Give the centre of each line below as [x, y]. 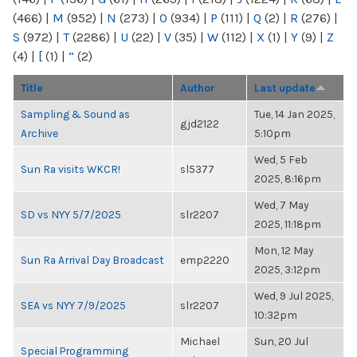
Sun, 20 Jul [281, 341]
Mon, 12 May [284, 250]
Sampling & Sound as [75, 114]
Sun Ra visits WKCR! [71, 169]
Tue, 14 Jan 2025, [294, 114]
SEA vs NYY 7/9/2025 [73, 305]
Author [198, 88]
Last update [285, 88]
